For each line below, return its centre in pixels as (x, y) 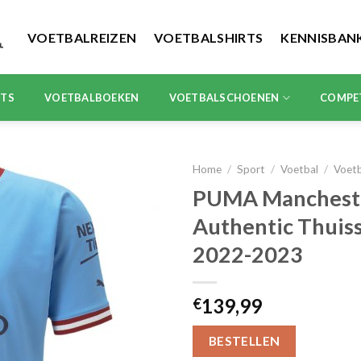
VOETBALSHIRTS (209, 37)
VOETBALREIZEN (82, 37)
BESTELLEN (244, 340)
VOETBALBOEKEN (92, 98)
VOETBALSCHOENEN (224, 98)
